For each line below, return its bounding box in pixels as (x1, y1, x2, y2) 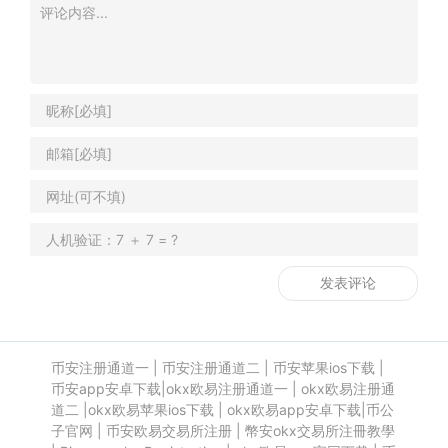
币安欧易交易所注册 (105, 422, 232, 440)
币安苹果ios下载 (272, 359, 375, 377)
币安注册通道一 (50, 359, 149, 377)
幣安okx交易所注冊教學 (244, 422, 395, 440)
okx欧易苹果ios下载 (87, 401, 214, 419)
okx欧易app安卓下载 (226, 401, 361, 419)
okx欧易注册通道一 (165, 380, 288, 398)
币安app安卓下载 (50, 380, 161, 398)
